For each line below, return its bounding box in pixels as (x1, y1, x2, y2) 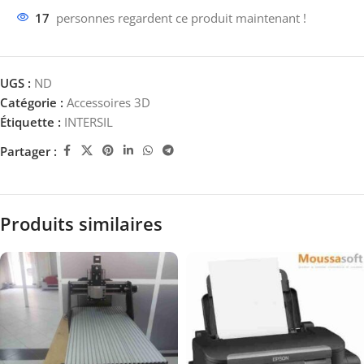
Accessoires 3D (67, 94, 150, 111)
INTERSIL (64, 114, 113, 131)
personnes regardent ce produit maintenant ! (56, 10, 306, 27)
